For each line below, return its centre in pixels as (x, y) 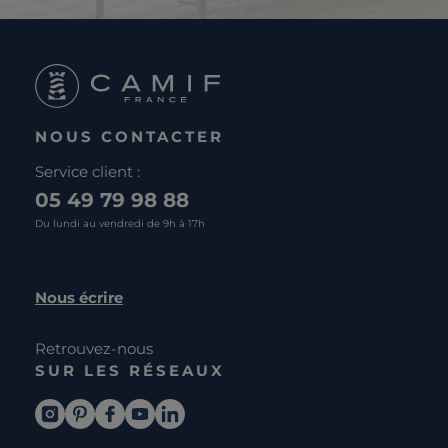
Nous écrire (79, 297)
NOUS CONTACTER (129, 136)
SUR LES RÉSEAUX (130, 370)
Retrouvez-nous (94, 348)
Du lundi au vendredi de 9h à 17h (120, 223)
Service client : (87, 171)
